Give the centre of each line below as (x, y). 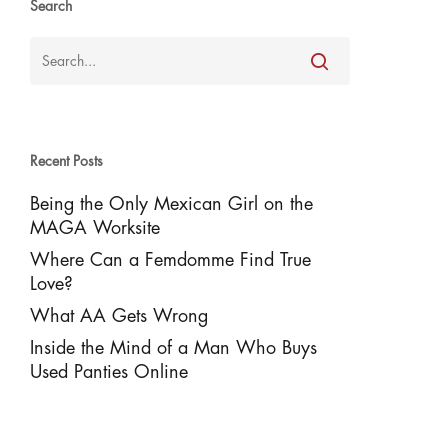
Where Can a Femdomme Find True (170, 260)
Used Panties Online (108, 372)
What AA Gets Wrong (118, 316)
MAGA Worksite (94, 228)
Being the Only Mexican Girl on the (171, 204)
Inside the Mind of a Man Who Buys (173, 348)
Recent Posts (66, 161)
